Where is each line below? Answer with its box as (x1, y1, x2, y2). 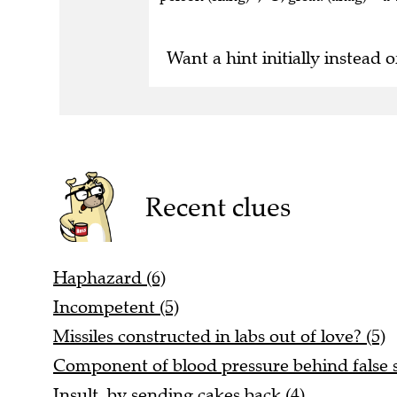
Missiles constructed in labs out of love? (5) (53, 324, 385, 347)
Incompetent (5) (53, 295, 179, 318)
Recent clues (144, 190, 291, 223)
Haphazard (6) (53, 266, 166, 289)
